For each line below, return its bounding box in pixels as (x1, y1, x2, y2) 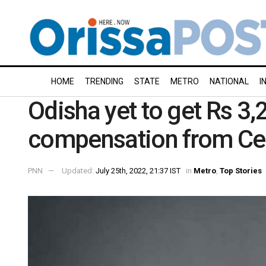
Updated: (62, 166, 96, 175)
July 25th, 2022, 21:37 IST (96, 166, 180, 175)
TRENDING (85, 77, 123, 86)
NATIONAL (210, 77, 249, 86)
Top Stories (220, 166, 262, 175)
